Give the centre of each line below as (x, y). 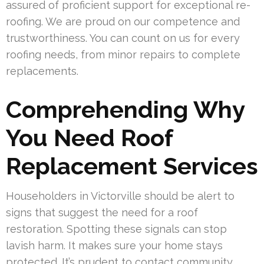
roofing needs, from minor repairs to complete (123, 54)
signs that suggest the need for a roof (102, 212)
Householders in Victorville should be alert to (120, 196)
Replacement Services (132, 166)
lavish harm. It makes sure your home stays (114, 245)
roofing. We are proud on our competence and (123, 21)
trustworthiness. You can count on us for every (123, 38)
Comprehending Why (125, 109)
